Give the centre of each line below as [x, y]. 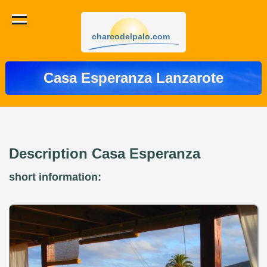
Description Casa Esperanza [105, 153]
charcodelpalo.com [131, 36]
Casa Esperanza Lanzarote [133, 78]
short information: [55, 177]
